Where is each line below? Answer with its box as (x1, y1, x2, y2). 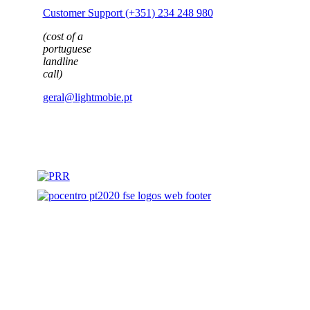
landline (42, 39, 78, 51)
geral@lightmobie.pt (42, 75, 132, 86)
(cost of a (42, 14, 83, 26)
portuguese (42, 26, 91, 38)
